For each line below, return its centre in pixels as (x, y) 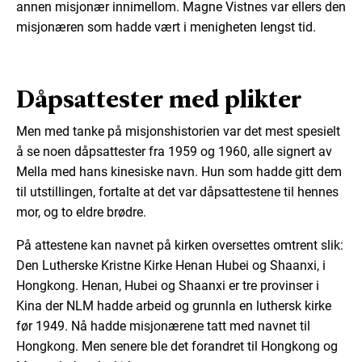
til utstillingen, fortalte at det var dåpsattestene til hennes (177, 192)
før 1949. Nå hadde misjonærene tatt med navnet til (163, 326)
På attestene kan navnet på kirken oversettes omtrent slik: (180, 245)
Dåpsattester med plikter (159, 98)
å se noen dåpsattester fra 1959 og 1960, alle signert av (174, 151)
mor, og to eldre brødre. (81, 212)
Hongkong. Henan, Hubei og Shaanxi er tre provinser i (168, 285)
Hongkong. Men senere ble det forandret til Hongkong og (177, 346)
